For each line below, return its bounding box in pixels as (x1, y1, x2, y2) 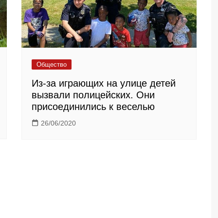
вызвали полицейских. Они (32, 89, 155, 100)
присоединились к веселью (32, 101, 155, 112)
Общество (36, 60, 67, 68)
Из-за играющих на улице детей (32, 77, 176, 89)
